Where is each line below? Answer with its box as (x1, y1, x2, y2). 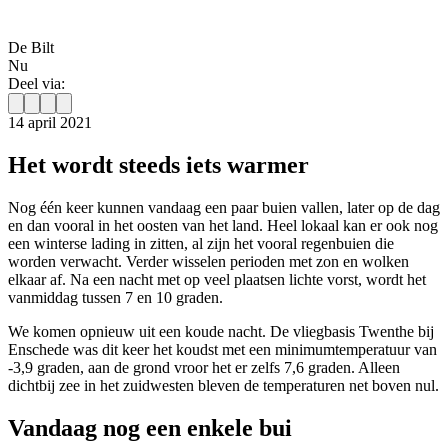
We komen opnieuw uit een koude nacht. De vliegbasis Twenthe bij (8, 323, 434, 341)
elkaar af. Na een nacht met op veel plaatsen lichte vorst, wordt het (8, 271, 426, 289)
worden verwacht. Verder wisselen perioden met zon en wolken (8, 253, 409, 271)
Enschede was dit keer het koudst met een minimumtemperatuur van (8, 341, 437, 359)
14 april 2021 (8, 114, 92, 132)
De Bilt (8, 39, 54, 57)
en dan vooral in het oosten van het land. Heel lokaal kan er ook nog (8, 217, 438, 235)
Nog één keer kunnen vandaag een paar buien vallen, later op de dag (8, 199, 440, 217)
